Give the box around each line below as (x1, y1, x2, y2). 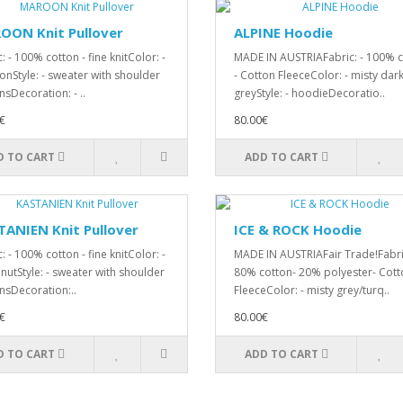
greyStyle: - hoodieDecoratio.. (234, 85, 385, 101)
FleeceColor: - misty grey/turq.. (234, 282, 390, 298)
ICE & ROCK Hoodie (234, 220, 362, 238)
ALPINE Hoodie (234, 23, 333, 41)
